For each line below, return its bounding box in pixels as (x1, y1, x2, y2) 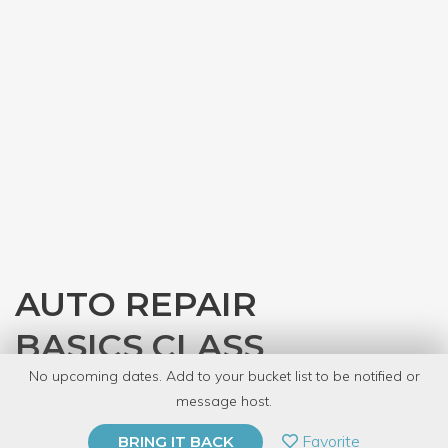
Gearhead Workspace (77, 380, 244, 399)
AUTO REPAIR (15, 283, 257, 325)
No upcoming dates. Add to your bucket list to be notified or (28, 367, 420, 385)
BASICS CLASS (15, 325, 264, 367)
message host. (176, 392, 272, 410)
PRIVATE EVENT (54, 421, 176, 440)
